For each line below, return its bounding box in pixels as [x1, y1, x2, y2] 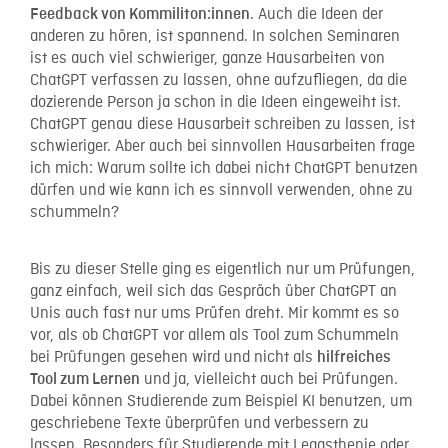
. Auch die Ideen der [250, 4, 383, 25]
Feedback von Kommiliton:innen [30, 5, 250, 23]
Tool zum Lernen [30, 370, 140, 388]
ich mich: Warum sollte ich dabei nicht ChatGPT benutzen [30, 158, 418, 179]
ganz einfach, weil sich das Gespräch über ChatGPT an [30, 281, 397, 302]
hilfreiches [317, 348, 391, 366]
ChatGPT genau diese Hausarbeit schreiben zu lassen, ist [30, 114, 415, 135]
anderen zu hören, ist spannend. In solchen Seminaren [30, 26, 400, 47]
